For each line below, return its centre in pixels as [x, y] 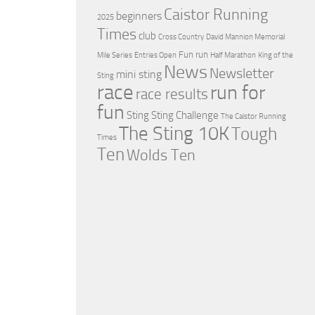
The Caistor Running [253, 116]
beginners [139, 15]
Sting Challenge [185, 115]
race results [172, 94]
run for [238, 92]
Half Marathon [233, 55]
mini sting [139, 74]
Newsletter [242, 73]
